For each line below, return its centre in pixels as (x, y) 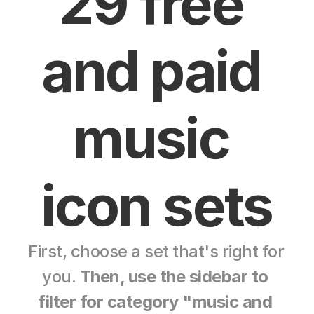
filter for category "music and (155, 302)
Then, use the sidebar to (174, 277)
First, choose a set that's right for (156, 251)
